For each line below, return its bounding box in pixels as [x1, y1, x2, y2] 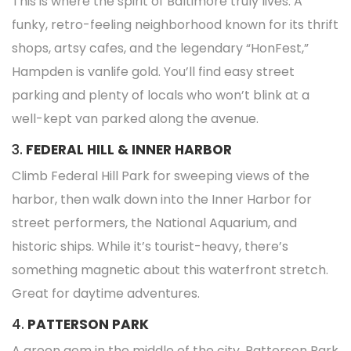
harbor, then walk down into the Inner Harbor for [12, 190, 312, 208]
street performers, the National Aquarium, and [12, 214, 297, 232]
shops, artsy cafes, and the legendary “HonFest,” [12, 39, 309, 57]
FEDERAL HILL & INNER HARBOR [26, 140, 232, 159]
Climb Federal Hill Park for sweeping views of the [12, 167, 309, 185]
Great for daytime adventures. [12, 284, 200, 302]
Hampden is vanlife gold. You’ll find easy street [12, 63, 295, 81]
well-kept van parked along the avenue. [12, 110, 259, 128]
